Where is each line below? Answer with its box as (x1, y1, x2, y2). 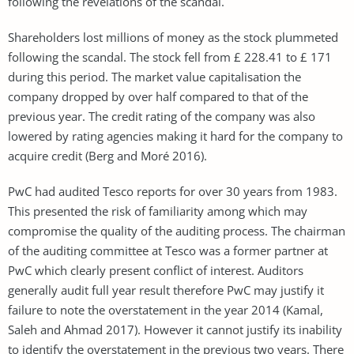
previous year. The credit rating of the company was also (8, 107, 315, 124)
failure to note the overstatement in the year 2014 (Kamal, (8, 301, 323, 318)
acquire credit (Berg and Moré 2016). (8, 147, 207, 164)
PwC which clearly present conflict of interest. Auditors (8, 262, 303, 278)
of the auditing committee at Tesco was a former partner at (8, 242, 328, 258)
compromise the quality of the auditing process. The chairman (8, 222, 345, 239)
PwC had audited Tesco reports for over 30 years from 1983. (8, 183, 337, 199)
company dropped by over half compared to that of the (8, 88, 308, 104)
